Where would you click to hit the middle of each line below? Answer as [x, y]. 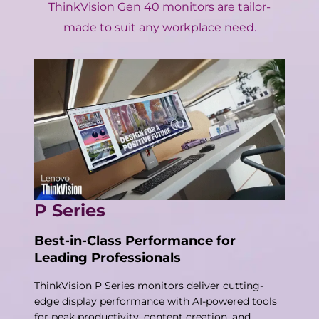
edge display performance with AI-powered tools [156, 301]
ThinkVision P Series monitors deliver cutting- [149, 285]
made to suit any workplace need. [159, 28]
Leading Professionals [108, 257]
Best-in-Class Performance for [135, 240]
